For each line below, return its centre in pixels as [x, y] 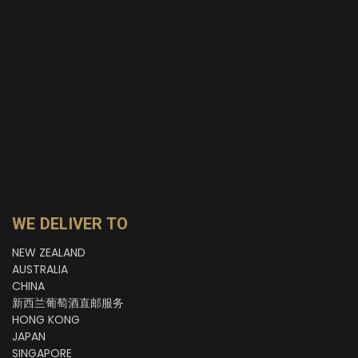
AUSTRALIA [40, 269]
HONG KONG [46, 319]
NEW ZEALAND [49, 252]
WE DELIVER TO [70, 223]
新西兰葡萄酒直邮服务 [68, 302]
